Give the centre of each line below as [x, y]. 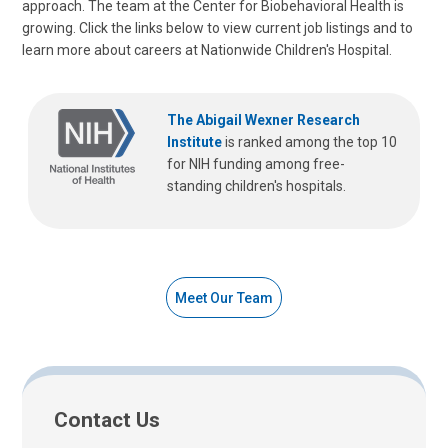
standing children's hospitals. [256, 186]
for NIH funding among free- [256, 164]
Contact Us [107, 420]
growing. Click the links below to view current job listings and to [217, 28]
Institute [194, 142]
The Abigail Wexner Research [263, 120]
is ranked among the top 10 [309, 142]
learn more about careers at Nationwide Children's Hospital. [207, 50]
